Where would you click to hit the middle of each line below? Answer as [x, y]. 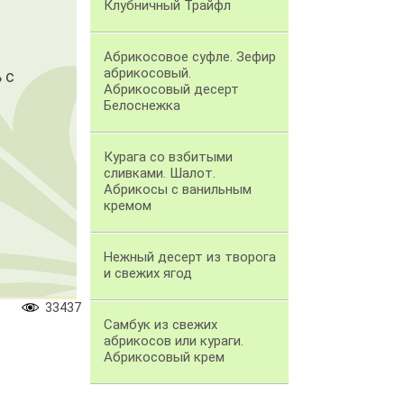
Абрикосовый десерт [171, 90]
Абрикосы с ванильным [178, 190]
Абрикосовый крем [164, 358]
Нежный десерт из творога [190, 257]
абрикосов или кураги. [174, 341]
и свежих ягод [148, 274]
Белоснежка [142, 106]
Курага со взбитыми [168, 157]
